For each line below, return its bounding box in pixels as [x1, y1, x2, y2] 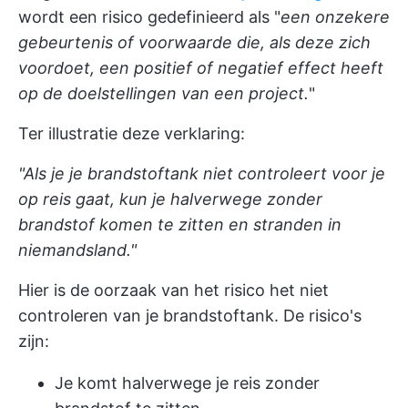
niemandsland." [18, 240, 137, 260]
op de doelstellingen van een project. [18, 84, 309, 103]
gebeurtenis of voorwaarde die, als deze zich [18, 33, 371, 52]
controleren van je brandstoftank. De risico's [18, 306, 362, 325]
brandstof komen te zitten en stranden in [18, 215, 342, 234]
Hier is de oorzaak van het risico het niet [18, 280, 329, 300]
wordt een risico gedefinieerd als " [18, 7, 280, 26]
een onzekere [280, 7, 390, 26]
